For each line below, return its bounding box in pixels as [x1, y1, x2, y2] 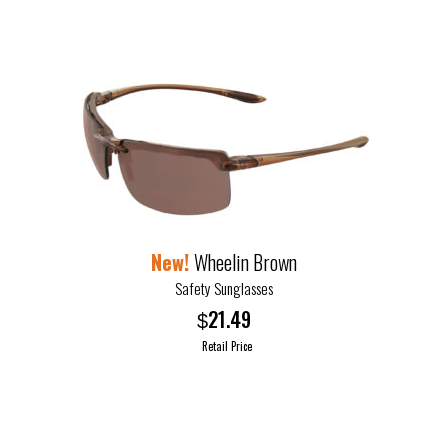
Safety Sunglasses [175, 276, 273, 299]
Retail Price [201, 338, 252, 355]
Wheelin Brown [194, 246, 297, 277]
